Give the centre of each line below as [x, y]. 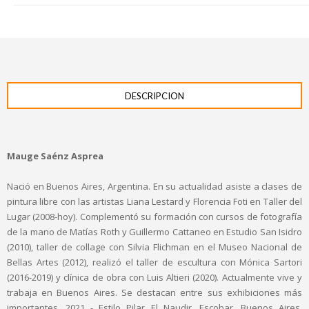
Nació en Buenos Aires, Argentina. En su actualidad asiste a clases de [154, 186]
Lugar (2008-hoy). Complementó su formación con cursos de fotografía [154, 216]
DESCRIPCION [154, 96]
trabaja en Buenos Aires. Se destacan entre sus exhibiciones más [154, 292]
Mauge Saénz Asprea [55, 156]
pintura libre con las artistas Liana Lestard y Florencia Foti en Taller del [154, 201]
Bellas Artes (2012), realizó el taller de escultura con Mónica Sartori [154, 262]
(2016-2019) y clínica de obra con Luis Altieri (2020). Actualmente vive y [154, 277]
